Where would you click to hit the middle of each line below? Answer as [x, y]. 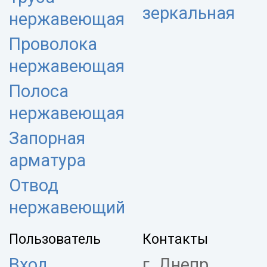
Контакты [175, 240]
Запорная [47, 139]
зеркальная [189, 13]
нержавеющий [67, 208]
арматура [47, 161]
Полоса [39, 91]
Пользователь [55, 240]
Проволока [53, 44]
